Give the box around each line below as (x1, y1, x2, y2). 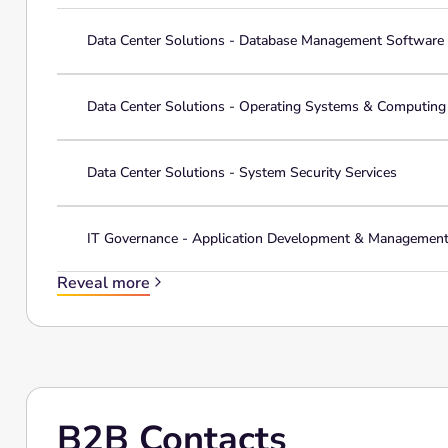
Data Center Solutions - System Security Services (86, 163, 397, 182)
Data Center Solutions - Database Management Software (86, 31, 444, 50)
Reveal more (56, 271, 150, 294)
